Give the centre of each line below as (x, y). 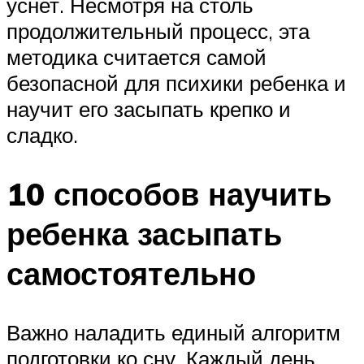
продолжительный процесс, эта (158, 30)
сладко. (42, 134)
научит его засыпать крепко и (149, 108)
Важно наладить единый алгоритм (173, 332)
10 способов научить (169, 193)
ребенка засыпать (144, 233)
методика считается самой (136, 56)
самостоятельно (131, 273)
